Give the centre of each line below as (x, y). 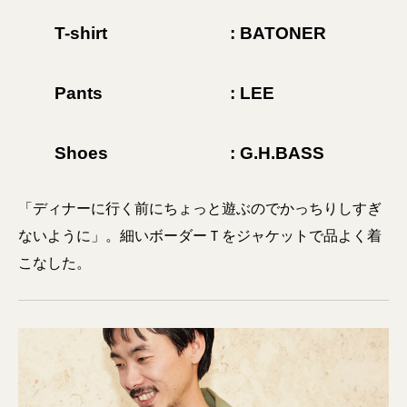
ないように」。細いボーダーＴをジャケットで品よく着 (200, 236)
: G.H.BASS (277, 153)
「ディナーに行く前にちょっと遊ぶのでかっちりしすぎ (200, 208)
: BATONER (278, 33)
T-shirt (81, 33)
